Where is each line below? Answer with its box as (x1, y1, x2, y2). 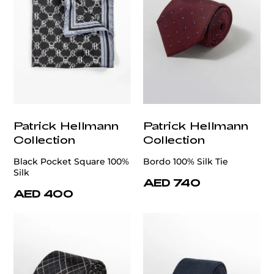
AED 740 (143, 176, 201, 189)
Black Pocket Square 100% (13, 156, 129, 168)
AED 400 (13, 187, 73, 200)
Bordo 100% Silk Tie (143, 156, 228, 168)
